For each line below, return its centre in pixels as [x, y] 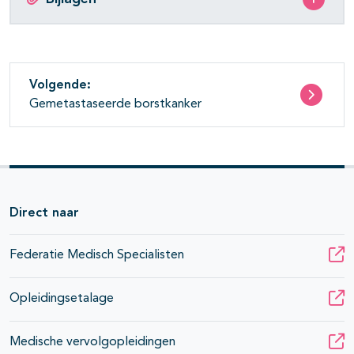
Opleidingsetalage [62, 299]
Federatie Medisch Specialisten [97, 256]
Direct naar [44, 214]
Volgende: [60, 86]
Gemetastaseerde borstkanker [115, 105]
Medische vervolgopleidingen [92, 343]
